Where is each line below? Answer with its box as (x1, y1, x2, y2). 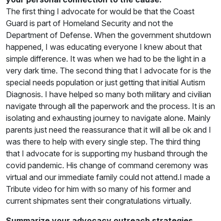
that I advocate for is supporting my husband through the (6, 148, 208, 158)
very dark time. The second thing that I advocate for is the (6, 65, 211, 75)
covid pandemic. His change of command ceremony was (6, 160, 208, 170)
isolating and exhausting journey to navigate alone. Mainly (6, 112, 211, 123)
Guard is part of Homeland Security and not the (6, 18, 173, 28)
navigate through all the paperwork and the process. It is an (6, 101, 215, 111)
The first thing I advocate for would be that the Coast (6, 6, 194, 16)
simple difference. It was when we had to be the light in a (6, 53, 206, 64)
